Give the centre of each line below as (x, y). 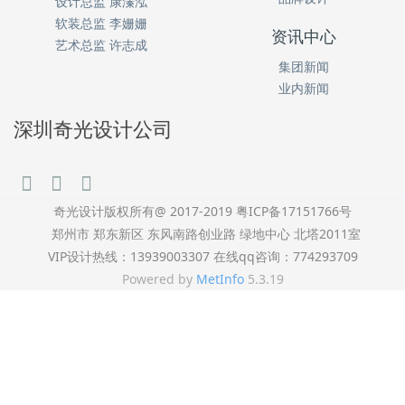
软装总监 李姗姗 (101, 24)
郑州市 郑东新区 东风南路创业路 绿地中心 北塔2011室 (202, 234)
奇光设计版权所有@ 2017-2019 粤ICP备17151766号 (202, 212)
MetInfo (220, 279)
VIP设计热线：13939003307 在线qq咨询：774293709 (202, 257)
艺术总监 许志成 (101, 45)
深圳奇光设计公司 (93, 130)
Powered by (159, 279)
